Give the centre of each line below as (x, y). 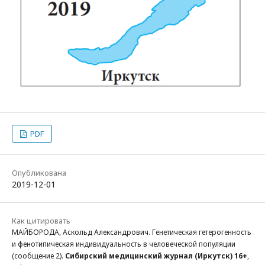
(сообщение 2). (38, 256)
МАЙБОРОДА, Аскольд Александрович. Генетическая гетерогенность (132, 232)
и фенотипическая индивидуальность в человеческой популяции (124, 244)
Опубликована (39, 172)
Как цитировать (41, 220)
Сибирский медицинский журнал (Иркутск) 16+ (156, 256)
